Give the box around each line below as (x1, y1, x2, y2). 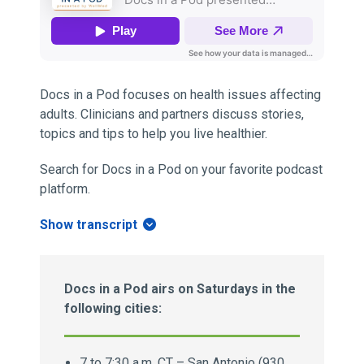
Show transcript (39, 217, 141, 232)
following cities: (63, 301, 162, 316)
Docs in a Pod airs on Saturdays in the (63, 281, 296, 297)
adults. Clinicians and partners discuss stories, (39, 106, 304, 122)
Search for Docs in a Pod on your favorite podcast (39, 162, 323, 177)
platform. (39, 181, 90, 197)
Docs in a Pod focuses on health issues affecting (39, 87, 321, 102)
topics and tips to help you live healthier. (39, 126, 267, 141)
